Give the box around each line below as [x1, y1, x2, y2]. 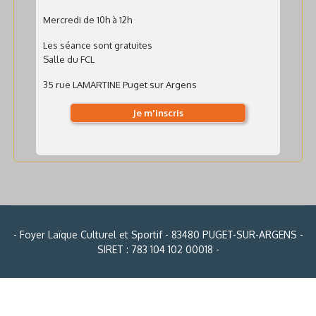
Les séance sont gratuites [43, 39, 152, 51]
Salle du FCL [43, 54, 95, 65]
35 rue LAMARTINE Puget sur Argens [43, 79, 197, 90]
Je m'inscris [133, 107, 183, 119]
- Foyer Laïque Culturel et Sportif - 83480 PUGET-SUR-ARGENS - [13, 229, 303, 241]
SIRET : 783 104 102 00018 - [97, 243, 219, 255]
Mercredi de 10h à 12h [43, 14, 132, 25]
